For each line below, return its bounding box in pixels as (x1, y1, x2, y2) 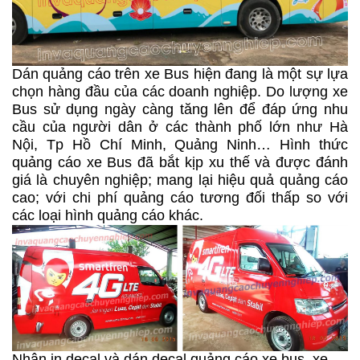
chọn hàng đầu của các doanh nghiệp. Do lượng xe (12, 83, 348, 100)
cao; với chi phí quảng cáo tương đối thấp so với (12, 189, 348, 206)
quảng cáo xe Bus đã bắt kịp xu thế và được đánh (12, 153, 348, 170)
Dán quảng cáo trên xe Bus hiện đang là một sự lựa (12, 65, 348, 82)
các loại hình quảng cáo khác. (12, 207, 203, 223)
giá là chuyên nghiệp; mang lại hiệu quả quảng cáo (12, 171, 348, 188)
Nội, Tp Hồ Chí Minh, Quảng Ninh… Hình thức (12, 136, 348, 153)
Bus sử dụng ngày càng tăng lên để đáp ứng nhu (12, 100, 348, 117)
